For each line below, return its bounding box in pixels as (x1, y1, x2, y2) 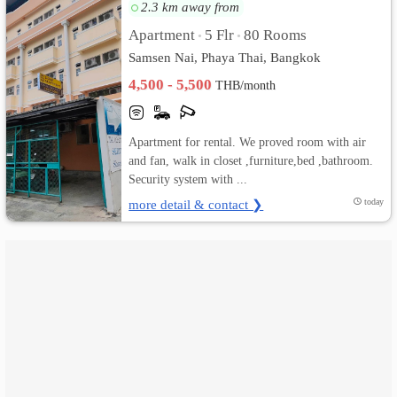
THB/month (215, 79, 276, 92)
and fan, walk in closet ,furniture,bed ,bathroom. (128, 153, 374, 167)
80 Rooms (244, 27, 307, 43)
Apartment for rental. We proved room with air (128, 135, 367, 149)
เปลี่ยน (13, 26, 56, 43)
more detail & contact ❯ (128, 197, 264, 212)
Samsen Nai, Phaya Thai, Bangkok (128, 50, 322, 65)
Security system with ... (128, 172, 248, 186)
